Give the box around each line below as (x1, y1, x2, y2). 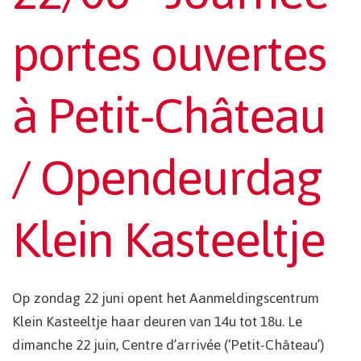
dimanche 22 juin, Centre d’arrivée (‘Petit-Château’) (12, 331, 324, 359)
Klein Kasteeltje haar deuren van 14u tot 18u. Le (12, 308, 302, 336)
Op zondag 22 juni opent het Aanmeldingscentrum (12, 284, 319, 313)
